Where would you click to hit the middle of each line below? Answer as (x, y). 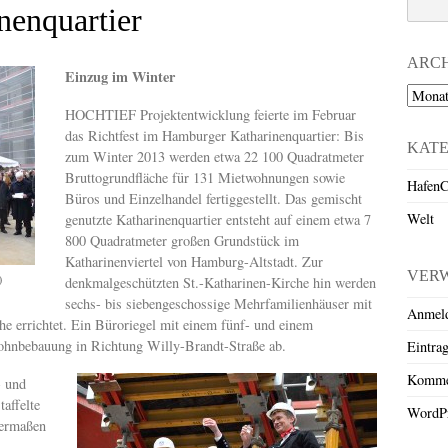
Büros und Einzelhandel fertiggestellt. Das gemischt (213, 199)
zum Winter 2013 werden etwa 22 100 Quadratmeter (214, 157)
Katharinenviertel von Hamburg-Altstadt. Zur (194, 262)
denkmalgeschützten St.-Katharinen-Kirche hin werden (220, 283)
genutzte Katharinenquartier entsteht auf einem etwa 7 (218, 220)
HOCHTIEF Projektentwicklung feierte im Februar (210, 115)
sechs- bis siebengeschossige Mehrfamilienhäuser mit (218, 304)
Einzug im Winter (120, 76)
